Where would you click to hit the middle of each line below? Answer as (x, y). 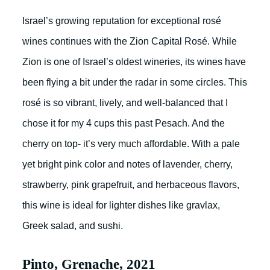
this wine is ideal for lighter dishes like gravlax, (121, 205)
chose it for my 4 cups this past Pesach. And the (124, 123)
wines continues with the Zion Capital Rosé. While (130, 41)
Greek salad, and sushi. (73, 226)
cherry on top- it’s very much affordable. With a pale (131, 144)
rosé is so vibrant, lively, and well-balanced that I (125, 103)
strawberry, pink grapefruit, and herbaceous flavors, (131, 185)
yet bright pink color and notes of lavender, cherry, (127, 164)
